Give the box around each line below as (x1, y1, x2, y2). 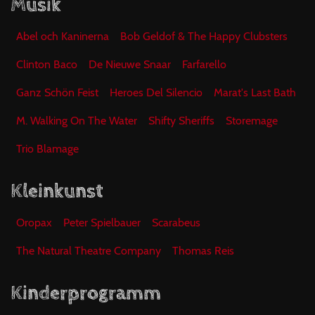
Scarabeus (152, 216, 200, 229)
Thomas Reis (172, 244, 234, 257)
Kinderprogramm (11, 282, 161, 304)
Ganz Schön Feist (16, 86, 98, 99)
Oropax (16, 216, 52, 229)
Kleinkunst (11, 180, 103, 202)
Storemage (226, 114, 278, 127)
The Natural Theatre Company (16, 244, 161, 257)
